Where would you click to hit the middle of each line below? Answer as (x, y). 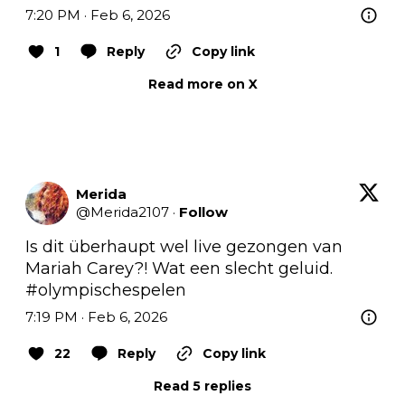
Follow (203, 212)
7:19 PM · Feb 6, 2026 (96, 316)
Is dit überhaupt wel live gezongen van (184, 246)
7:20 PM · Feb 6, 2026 (98, 14)
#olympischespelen (106, 290)
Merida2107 (130, 212)
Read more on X (202, 84)
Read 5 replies (202, 386)
